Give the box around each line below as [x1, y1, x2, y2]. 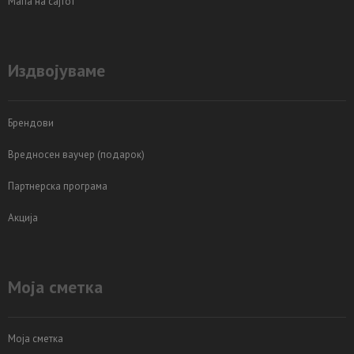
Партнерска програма [8, 179, 107, 193]
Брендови [8, 115, 54, 130]
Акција [8, 210, 38, 224]
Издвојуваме [8, 59, 105, 82]
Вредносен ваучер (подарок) [8, 147, 145, 161]
